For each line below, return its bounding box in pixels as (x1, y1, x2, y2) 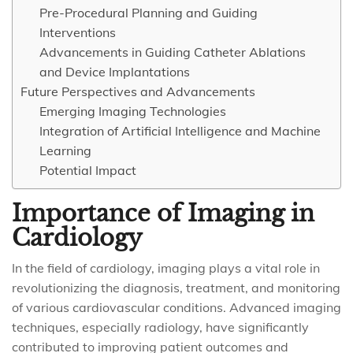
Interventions (39, 24, 116, 40)
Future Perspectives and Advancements (20, 84, 255, 99)
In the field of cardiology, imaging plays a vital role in (12, 260, 320, 276)
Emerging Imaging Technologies (39, 103, 226, 119)
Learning (39, 143, 91, 158)
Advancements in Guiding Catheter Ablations (39, 44, 306, 60)
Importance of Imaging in (12, 199, 314, 228)
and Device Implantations (39, 64, 190, 80)
